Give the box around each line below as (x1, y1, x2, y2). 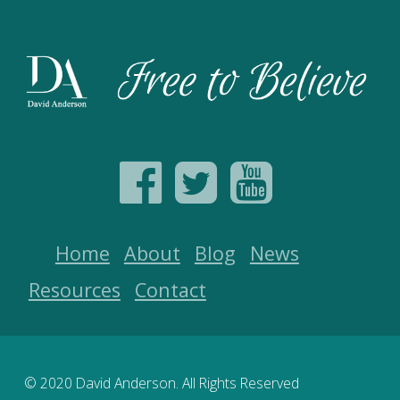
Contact (134, 276, 206, 303)
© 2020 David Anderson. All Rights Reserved (23, 372, 299, 393)
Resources (28, 276, 121, 303)
